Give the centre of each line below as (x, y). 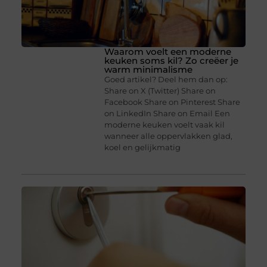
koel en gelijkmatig (143, 148)
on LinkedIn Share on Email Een (167, 114)
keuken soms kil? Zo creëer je (172, 61)
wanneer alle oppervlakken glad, (169, 136)
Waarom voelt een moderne (168, 52)
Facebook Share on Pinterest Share (173, 102)
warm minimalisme (149, 70)
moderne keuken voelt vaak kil (165, 125)
